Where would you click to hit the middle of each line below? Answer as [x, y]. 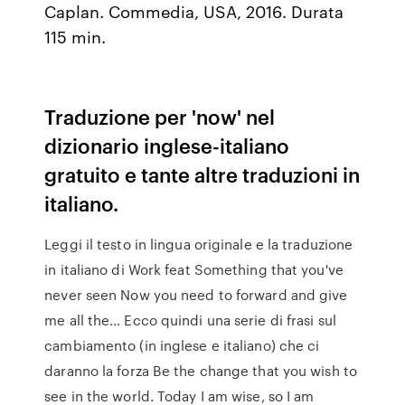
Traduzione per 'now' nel [160, 116]
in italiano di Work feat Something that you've [194, 269]
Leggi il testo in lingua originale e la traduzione [199, 244]
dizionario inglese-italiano [167, 145]
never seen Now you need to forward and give [196, 295]
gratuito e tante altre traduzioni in [202, 174]
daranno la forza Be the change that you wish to [201, 371]
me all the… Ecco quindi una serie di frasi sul [190, 320]
